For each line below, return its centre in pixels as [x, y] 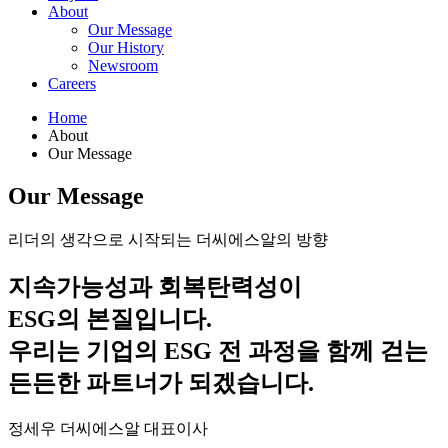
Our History [126, 47]
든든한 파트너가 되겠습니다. [161, 382]
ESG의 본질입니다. [110, 318]
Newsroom [123, 65]
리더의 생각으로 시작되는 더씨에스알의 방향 [168, 239]
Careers [72, 83]
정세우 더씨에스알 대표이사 [108, 428]
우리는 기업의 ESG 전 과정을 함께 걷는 [218, 350]
